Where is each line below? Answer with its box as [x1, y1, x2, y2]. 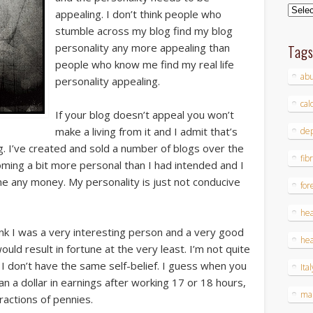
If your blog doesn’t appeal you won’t [54, 108, 234, 122]
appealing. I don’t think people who [54, 7, 221, 22]
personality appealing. [54, 74, 160, 89]
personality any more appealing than [54, 41, 230, 55]
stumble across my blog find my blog [54, 24, 233, 38]
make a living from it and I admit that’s [54, 124, 238, 139]
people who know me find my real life [54, 57, 234, 72]
